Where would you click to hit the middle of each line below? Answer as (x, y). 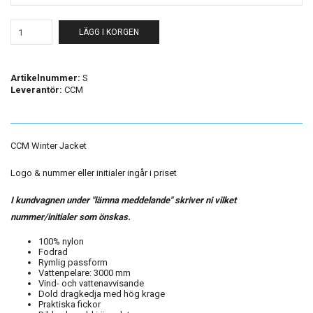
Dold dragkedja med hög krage (102, 294)
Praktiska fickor (70, 304)
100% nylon (61, 241)
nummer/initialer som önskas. (71, 217)
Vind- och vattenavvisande (91, 283)
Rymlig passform (74, 262)
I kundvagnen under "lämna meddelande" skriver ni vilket (123, 200)
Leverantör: (36, 90)
